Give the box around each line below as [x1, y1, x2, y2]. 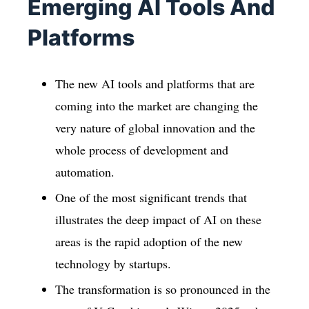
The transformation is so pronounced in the [55, 281, 270, 298]
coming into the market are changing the [55, 97, 258, 114]
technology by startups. [55, 255, 171, 272]
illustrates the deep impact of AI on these [55, 210, 261, 228]
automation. [55, 163, 114, 180]
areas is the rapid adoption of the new [55, 232, 243, 250]
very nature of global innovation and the [55, 119, 255, 136]
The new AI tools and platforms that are [55, 74, 255, 92]
